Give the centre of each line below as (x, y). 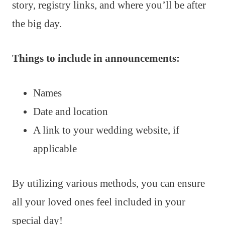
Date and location (71, 111)
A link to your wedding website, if (106, 130)
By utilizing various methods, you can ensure (108, 183)
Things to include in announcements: (96, 58)
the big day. (37, 23)
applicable (55, 148)
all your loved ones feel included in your (99, 202)
